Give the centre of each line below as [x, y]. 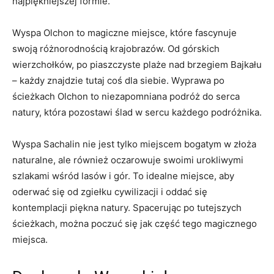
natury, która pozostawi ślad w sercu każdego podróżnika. [137, 112]
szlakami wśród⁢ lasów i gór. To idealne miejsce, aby [123, 176]
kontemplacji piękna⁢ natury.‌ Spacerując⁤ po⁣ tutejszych [127, 207]
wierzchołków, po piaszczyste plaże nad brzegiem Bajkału [137, 64]
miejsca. [30, 239]
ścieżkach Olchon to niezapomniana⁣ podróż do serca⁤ [126, 96]
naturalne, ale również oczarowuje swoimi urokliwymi [128, 160]
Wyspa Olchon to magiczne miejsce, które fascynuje [124, 32]
